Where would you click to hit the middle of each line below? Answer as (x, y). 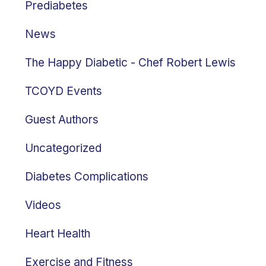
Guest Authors (62, 120)
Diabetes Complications (87, 177)
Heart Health (58, 234)
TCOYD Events (64, 91)
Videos (43, 205)
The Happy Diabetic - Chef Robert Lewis (130, 63)
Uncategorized (63, 148)
